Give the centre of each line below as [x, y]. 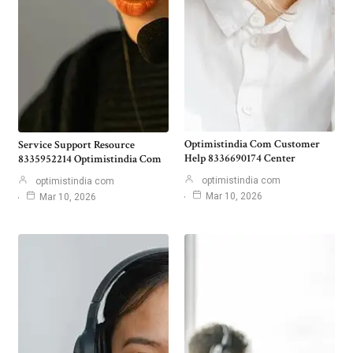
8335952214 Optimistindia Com [90, 160]
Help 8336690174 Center [240, 159]
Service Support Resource [76, 145]
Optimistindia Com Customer [252, 145]
